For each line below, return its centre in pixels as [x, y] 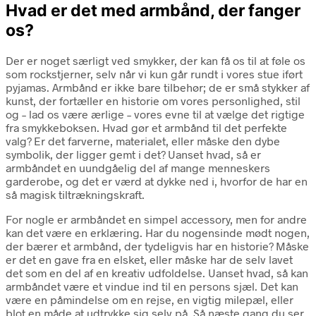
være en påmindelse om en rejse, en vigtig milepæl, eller [150, 300]
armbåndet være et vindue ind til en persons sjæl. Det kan [152, 286]
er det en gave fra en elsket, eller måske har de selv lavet [149, 260]
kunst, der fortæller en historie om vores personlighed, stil [153, 101]
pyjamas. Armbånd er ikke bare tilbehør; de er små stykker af [158, 87]
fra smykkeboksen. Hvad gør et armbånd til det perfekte [146, 128]
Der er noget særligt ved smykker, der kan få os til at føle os [156, 61]
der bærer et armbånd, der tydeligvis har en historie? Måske [157, 246]
